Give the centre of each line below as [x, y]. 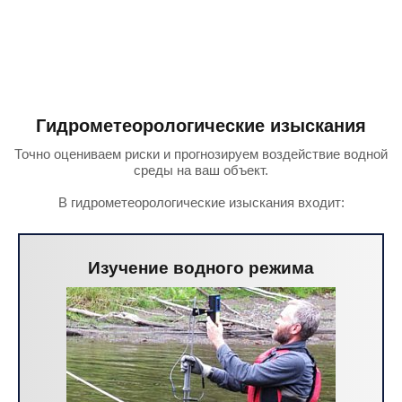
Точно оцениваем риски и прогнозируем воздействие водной [201, 154]
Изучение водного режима [201, 268]
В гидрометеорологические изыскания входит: [201, 202]
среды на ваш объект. [201, 170]
